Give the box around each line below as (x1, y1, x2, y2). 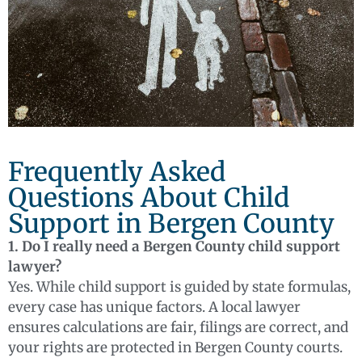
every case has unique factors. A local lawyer (8, 298, 301, 317)
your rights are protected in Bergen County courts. (8, 339, 343, 357)
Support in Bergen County (8, 208, 335, 241)
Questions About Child (8, 182, 289, 215)
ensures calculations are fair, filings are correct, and (8, 318, 348, 337)
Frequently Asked (8, 156, 225, 189)
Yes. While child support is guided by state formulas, (8, 278, 351, 297)
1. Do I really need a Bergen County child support (8, 238, 340, 256)
